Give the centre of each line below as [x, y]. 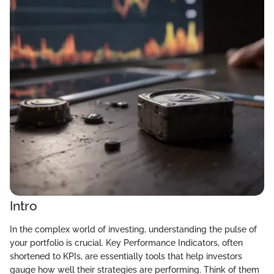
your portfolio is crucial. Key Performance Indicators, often [126, 243]
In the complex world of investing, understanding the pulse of [133, 229]
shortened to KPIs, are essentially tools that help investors [126, 256]
